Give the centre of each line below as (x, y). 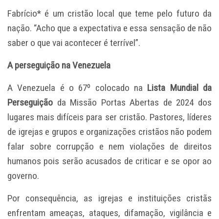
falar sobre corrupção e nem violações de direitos (109, 146)
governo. (23, 175)
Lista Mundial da (180, 88)
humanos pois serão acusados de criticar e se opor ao (109, 161)
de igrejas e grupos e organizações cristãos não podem (109, 131)
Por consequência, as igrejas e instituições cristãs (109, 198)
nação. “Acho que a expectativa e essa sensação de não (109, 28)
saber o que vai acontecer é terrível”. (74, 43)
